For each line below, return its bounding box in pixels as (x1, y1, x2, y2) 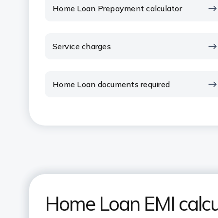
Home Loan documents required (53, 79, 170, 89)
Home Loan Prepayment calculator (53, 3, 182, 13)
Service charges (53, 41, 111, 51)
